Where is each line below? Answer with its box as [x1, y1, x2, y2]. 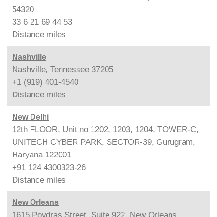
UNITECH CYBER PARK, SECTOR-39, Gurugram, [12, 137, 195, 147]
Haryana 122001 [12, 150, 71, 159]
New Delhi [12, 112, 49, 121]
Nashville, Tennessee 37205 [12, 64, 113, 74]
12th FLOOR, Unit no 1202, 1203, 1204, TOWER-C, [12, 124, 199, 134]
